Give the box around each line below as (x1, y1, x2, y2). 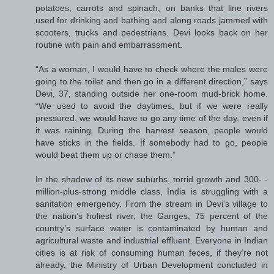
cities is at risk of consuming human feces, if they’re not (35, 247, 268, 257)
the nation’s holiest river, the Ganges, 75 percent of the (35, 210, 268, 221)
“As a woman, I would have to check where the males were (35, 64, 268, 74)
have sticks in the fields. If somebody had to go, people (35, 137, 268, 147)
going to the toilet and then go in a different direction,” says (35, 76, 268, 86)
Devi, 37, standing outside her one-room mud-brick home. (35, 88, 268, 98)
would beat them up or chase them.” (35, 149, 176, 160)
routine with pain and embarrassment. (35, 39, 182, 50)
